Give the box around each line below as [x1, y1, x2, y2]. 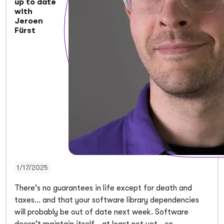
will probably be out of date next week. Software [14, 207, 188, 216]
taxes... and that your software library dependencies [14, 195, 199, 204]
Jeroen [14, 16, 43, 25]
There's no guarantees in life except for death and [14, 183, 192, 192]
